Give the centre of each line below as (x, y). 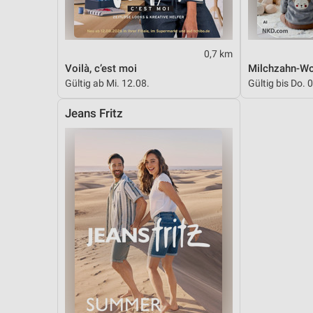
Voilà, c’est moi (101, 68)
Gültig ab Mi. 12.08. (107, 83)
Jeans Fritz (94, 113)
